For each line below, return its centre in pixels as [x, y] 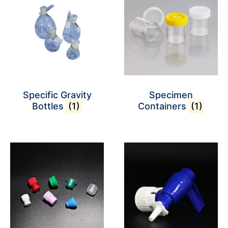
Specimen [171, 95]
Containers [163, 106]
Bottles [49, 106]
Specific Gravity [57, 95]
